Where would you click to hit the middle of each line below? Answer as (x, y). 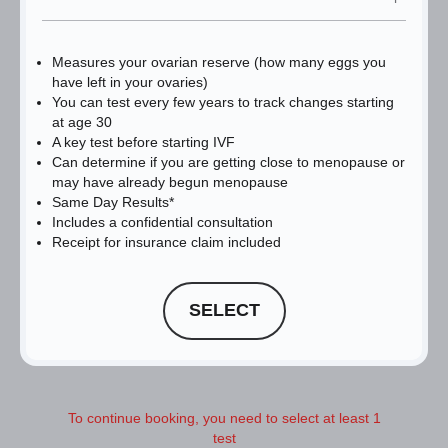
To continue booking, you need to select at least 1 (224, 417)
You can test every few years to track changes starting (223, 101)
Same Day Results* (113, 201)
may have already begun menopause (170, 181)
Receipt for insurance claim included (166, 241)
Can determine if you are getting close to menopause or (228, 161)
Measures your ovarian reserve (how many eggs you (219, 61)
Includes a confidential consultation (162, 221)
